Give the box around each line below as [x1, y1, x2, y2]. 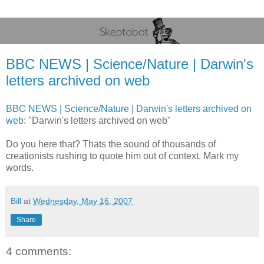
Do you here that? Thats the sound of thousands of [6, 139, 216, 149]
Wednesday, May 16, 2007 [33, 196, 133, 206]
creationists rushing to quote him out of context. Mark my [6, 151, 239, 161]
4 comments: [6, 245, 71, 258]
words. [6, 163, 34, 173]
